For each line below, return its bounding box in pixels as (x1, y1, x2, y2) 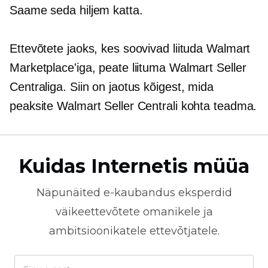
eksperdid (175, 186, 232, 199)
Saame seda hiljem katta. (10, 4, 143, 17)
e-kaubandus (103, 186, 175, 199)
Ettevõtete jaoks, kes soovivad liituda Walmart (10, 42, 251, 55)
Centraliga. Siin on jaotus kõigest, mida (10, 80, 214, 93)
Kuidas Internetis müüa (19, 154, 249, 178)
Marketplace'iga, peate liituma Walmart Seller (10, 61, 246, 74)
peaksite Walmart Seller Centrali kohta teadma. (10, 99, 257, 112)
